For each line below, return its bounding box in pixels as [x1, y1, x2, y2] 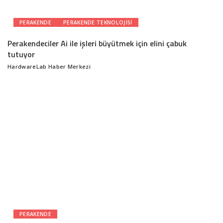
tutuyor [7, 48, 35, 61]
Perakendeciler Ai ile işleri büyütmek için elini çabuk [7, 37, 187, 50]
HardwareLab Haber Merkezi [7, 63, 91, 71]
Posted [7, 66, 27, 74]
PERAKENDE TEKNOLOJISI [63, 19, 132, 26]
